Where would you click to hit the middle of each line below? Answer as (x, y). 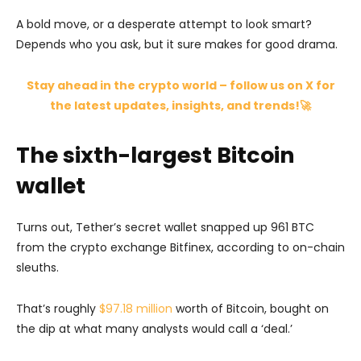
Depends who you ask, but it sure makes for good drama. (177, 44)
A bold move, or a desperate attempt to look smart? (164, 24)
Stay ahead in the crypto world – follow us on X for (180, 85)
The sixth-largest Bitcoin (156, 155)
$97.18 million (136, 308)
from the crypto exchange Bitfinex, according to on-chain (180, 247)
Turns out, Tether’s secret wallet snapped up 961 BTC (165, 227)
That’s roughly (58, 308)
